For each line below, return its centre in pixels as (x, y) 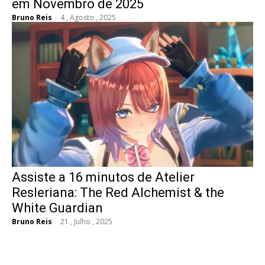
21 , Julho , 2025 (86, 221)
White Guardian (57, 208)
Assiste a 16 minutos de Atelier (103, 177)
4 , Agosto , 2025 (88, 17)
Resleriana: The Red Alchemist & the (118, 192)
